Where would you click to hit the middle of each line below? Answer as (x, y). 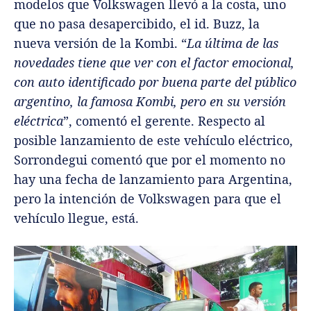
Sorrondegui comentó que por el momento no (150, 159)
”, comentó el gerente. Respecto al (164, 120)
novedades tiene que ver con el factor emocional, (154, 62)
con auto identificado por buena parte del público (155, 82)
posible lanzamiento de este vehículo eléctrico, (153, 140)
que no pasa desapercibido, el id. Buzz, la (137, 23)
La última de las (233, 43)
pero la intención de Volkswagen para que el (148, 198)
